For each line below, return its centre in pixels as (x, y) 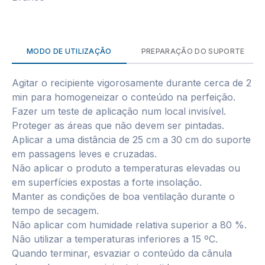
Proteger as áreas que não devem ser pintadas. (118, 125)
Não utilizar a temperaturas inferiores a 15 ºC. (115, 239)
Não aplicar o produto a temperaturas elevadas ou (126, 168)
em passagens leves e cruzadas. (84, 154)
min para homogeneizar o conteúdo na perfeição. (124, 97)
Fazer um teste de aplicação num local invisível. (119, 111)
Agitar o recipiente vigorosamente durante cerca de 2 (132, 83)
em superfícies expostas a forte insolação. (107, 182)
